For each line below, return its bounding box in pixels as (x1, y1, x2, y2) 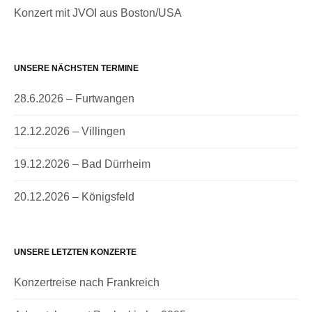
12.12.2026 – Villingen (14, 125, 125, 137)
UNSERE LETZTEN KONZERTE (14, 247, 136, 257)
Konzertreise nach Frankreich (14, 276, 159, 288)
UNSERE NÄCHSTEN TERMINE (14, 63, 139, 73)
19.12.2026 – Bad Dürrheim (14, 157, 150, 170)
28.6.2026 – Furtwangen (14, 92, 134, 104)
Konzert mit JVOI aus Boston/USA (14, 6, 182, 19)
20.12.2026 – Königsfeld (14, 190, 134, 203)
